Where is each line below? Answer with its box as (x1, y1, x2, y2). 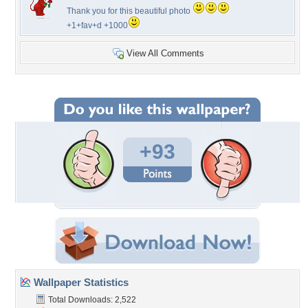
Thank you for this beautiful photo (67, 6, 192, 16)
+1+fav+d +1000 (67, 21, 128, 30)
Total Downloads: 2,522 (46, 295, 136, 305)
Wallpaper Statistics (31, 276, 129, 288)
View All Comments (126, 48, 204, 58)
